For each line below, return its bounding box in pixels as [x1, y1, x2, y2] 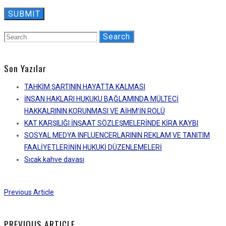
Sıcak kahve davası [24, 155, 84, 164]
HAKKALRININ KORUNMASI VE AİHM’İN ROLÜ [24, 107, 165, 116]
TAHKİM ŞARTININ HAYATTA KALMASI [24, 83, 145, 91]
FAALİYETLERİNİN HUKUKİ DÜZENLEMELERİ [24, 143, 162, 152]
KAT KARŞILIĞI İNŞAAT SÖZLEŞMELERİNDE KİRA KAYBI [24, 119, 198, 128]
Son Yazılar [4, 62, 46, 75]
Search [103, 31, 130, 41]
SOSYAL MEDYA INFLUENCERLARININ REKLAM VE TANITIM [24, 131, 210, 140]
